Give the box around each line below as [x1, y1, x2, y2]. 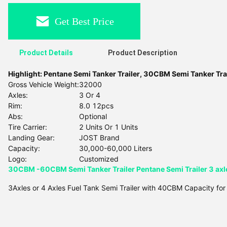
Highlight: [8, 69, 44, 78]
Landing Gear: [8, 133, 55, 142]
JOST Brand [79, 133, 120, 142]
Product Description [107, 49, 177, 57]
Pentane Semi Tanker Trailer [44, 69, 140, 78]
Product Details [19, 49, 73, 57]
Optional [79, 112, 107, 121]
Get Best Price [55, 15, 114, 27]
